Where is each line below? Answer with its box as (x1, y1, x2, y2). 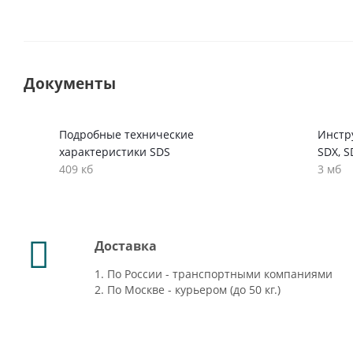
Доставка (95, 237, 157, 255)
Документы (24, 73, 116, 93)
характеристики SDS (59, 144, 170, 159)
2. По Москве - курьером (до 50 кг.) (95, 282, 281, 297)
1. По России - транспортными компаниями (95, 266, 333, 281)
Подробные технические (59, 127, 194, 142)
